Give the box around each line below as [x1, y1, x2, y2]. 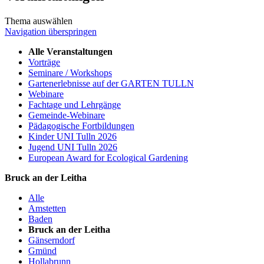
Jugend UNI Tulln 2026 [28, 141, 117, 152]
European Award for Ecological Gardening [28, 152, 188, 163]
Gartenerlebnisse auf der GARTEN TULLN [28, 78, 194, 88]
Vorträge [28, 57, 60, 67]
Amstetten [28, 203, 66, 213]
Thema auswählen [5, 15, 72, 26]
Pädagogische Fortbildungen [28, 120, 134, 131]
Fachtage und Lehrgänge [28, 99, 121, 110]
